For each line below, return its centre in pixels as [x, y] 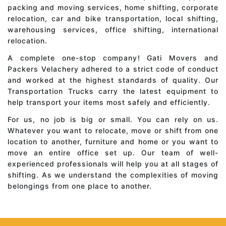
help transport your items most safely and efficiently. [109, 102]
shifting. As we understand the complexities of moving [113, 175]
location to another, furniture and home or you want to [113, 142]
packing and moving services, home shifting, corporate [113, 8]
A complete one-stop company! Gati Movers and [113, 58]
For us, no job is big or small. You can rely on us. [113, 120]
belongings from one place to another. [80, 186]
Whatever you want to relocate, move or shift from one [113, 131]
